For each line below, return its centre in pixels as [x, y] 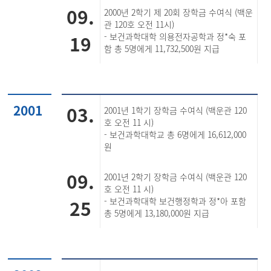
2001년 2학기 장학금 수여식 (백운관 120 [176, 177]
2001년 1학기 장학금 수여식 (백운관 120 [176, 110]
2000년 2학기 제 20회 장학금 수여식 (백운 [179, 12]
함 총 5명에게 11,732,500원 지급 [162, 48]
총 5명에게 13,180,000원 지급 [157, 213]
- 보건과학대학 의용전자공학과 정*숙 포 [175, 36]
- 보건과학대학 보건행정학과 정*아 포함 [175, 201]
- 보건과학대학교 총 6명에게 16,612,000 [175, 134]
